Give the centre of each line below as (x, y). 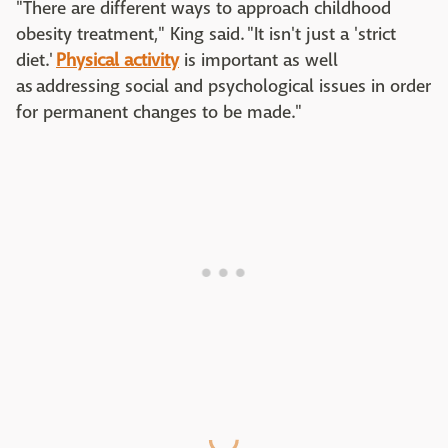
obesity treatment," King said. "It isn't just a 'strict (206, 34)
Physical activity (117, 60)
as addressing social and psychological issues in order (223, 86)
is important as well (258, 60)
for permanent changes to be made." (159, 112)
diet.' (36, 60)
